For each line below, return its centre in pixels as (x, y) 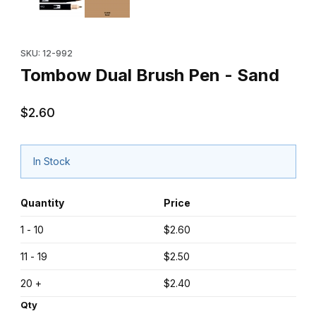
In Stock (52, 162)
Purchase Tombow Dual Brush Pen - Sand (117, 36)
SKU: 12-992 (46, 54)
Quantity (42, 202)
